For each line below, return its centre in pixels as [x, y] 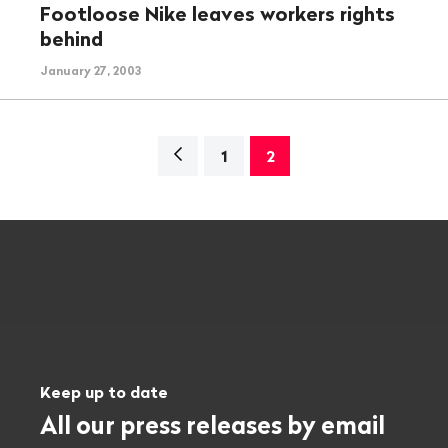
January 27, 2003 [90, 70]
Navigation [212, 154]
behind [71, 38]
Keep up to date [104, 392]
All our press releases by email [212, 425]
